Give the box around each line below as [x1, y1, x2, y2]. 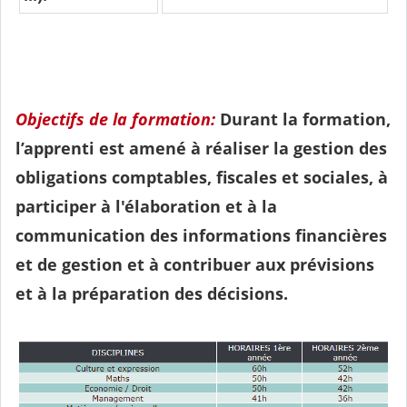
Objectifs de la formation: [15, 108, 215, 131]
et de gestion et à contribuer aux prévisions [15, 253, 374, 276]
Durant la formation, [215, 108, 391, 131]
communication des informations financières [15, 224, 387, 247]
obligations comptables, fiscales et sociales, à [15, 166, 388, 189]
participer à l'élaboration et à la [15, 195, 277, 218]
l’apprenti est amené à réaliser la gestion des [15, 137, 387, 160]
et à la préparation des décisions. [15, 283, 288, 305]
